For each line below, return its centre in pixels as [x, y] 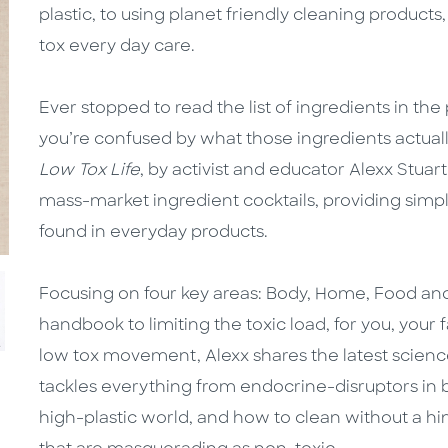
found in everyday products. [153, 233]
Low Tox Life [89, 171]
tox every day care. [117, 47]
